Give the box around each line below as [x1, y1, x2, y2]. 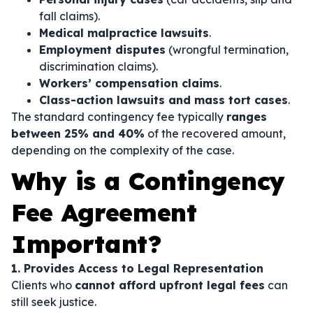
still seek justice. [11, 295, 96, 309]
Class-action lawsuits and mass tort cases [39, 93, 288, 107]
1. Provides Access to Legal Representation [11, 261, 263, 275]
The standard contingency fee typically [11, 110, 226, 124]
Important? [11, 228, 162, 259]
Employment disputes [39, 43, 166, 57]
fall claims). [39, 9, 100, 23]
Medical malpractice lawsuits [39, 26, 209, 40]
